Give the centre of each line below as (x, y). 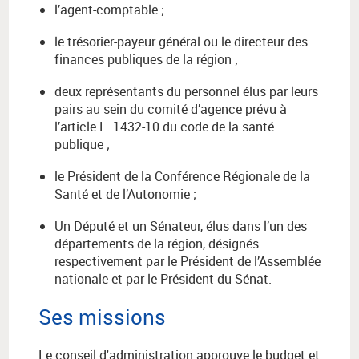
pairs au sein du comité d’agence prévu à (171, 109)
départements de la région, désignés (157, 244)
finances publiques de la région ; (146, 60)
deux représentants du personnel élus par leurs (186, 92)
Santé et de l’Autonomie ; (125, 194)
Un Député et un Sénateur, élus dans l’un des (181, 226)
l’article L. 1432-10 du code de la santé (164, 127)
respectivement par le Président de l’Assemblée (188, 262)
